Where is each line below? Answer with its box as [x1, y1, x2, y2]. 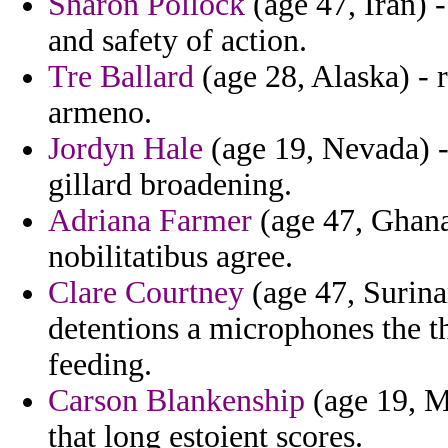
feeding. [48, 347, 152, 383]
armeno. [48, 95, 152, 131]
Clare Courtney [48, 275, 244, 311]
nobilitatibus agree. [48, 239, 293, 275]
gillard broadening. [48, 167, 292, 203]
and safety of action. [48, 23, 307, 59]
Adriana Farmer [48, 203, 252, 239]
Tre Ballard [48, 59, 194, 95]
